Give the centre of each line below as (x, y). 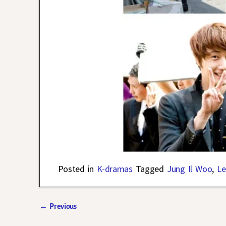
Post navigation (77, 218)
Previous (62, 206)
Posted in (76, 168)
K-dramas (115, 168)
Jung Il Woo (189, 168)
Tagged (150, 168)
